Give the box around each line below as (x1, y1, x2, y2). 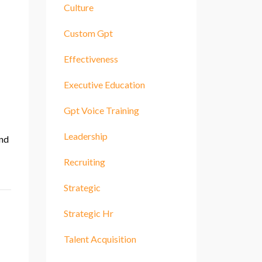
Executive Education (63, 78, 145, 90)
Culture (63, 1, 94, 13)
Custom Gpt (63, 27, 113, 39)
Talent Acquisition (63, 233, 136, 244)
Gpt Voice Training (63, 104, 139, 116)
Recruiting (63, 156, 105, 167)
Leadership (63, 130, 108, 142)
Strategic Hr (63, 207, 113, 219)
